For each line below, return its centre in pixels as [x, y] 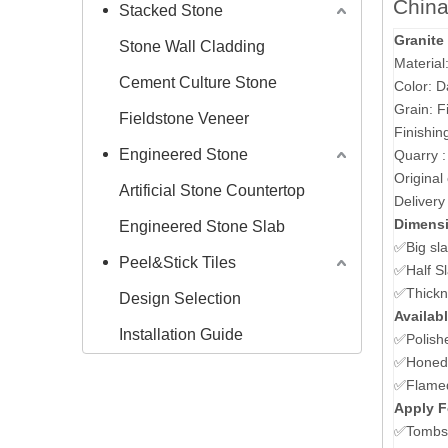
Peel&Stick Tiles [177, 262]
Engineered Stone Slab [202, 226]
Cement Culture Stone [198, 82]
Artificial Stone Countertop [212, 190]
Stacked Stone [171, 10]
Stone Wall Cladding [192, 46]
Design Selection [180, 298]
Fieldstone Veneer [184, 118]
